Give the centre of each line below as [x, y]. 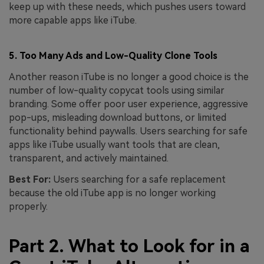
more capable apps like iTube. [73, 20]
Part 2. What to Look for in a [129, 246]
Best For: [30, 179]
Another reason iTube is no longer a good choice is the [129, 77]
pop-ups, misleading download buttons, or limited [118, 117]
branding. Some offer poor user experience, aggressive [128, 104]
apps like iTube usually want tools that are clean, [114, 144]
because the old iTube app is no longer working [112, 193]
